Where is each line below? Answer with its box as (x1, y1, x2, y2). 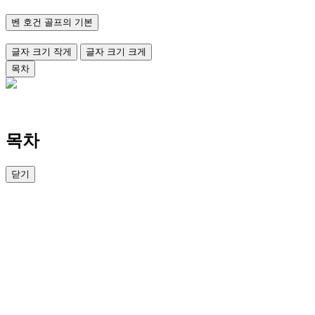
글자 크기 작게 (11, 46, 72, 58)
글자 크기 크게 (86, 46, 146, 58)
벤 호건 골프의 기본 (11, 16, 93, 27)
